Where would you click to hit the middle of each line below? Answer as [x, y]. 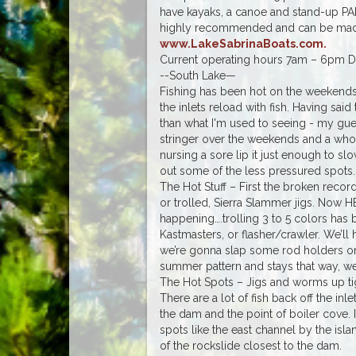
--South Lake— [197, 75]
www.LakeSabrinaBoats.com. [243, 43]
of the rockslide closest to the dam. [250, 345]
